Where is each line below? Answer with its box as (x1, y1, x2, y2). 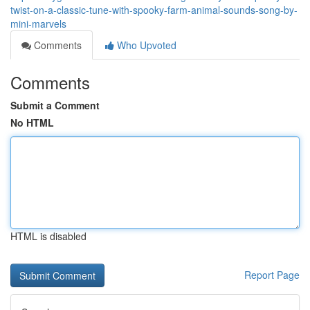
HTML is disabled (10, 229, 86, 243)
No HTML (10, 116, 54, 129)
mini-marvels (10, 17, 66, 30)
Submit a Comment (10, 98, 100, 112)
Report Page (244, 268, 300, 282)
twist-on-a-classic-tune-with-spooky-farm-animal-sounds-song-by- (10, 3, 298, 17)
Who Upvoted (114, 38, 176, 52)
